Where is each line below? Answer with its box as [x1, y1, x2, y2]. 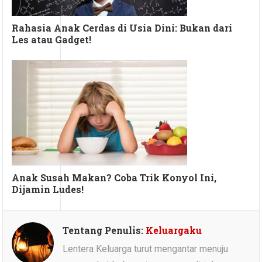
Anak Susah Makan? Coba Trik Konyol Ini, [12, 171, 217, 184]
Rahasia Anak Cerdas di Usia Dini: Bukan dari [12, 21, 233, 34]
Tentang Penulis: [63, 223, 146, 236]
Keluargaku [146, 223, 202, 236]
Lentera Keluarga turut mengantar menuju [63, 243, 229, 254]
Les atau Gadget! [12, 33, 92, 46]
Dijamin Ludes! [12, 182, 84, 195]
